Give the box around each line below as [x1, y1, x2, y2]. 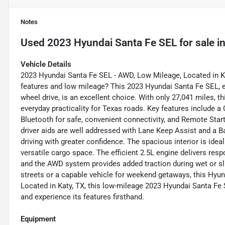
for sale [177, 37, 214, 49]
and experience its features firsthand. [21, 192, 144, 202]
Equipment [21, 214, 56, 224]
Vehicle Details [21, 60, 71, 69]
